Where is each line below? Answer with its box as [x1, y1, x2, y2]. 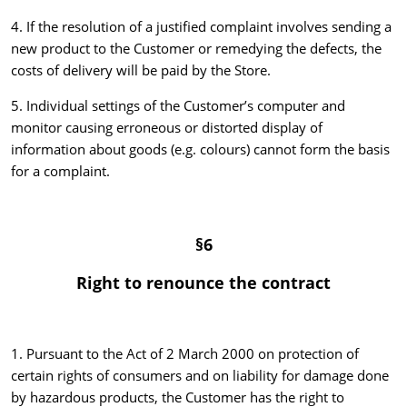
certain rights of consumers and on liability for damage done [11, 366, 389, 385]
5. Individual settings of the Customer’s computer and [11, 96, 345, 115]
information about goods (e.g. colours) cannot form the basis [11, 140, 390, 159]
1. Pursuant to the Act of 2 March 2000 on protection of [11, 344, 359, 363]
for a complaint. [11, 162, 110, 181]
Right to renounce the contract [76, 272, 331, 294]
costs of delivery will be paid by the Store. [11, 61, 271, 80]
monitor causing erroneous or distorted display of [11, 118, 323, 137]
